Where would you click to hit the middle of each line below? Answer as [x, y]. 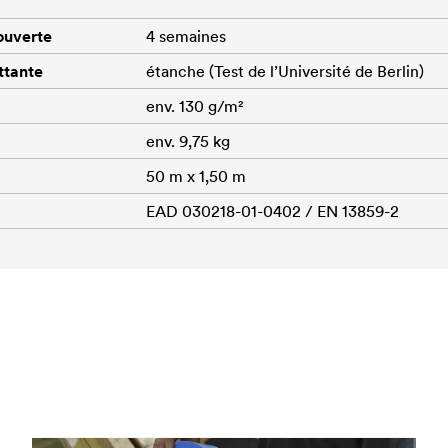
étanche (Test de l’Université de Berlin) [285, 70]
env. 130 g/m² [195, 105]
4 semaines [186, 35]
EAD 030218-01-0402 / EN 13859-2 [272, 210]
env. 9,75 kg [188, 140]
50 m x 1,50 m [196, 175]
